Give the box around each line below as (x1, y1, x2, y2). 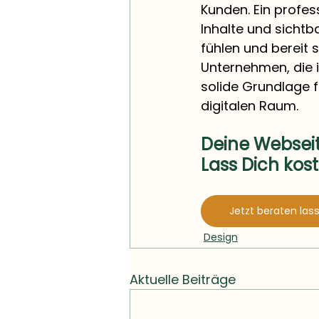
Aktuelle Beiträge (130, 271, 236, 289)
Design (204, 230, 238, 245)
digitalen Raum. (201, 97, 298, 115)
